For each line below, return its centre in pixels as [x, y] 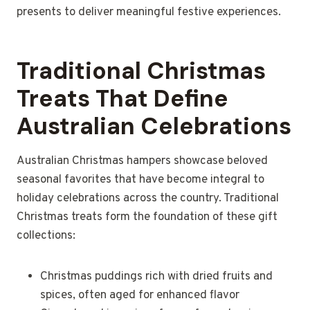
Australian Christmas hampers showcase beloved [142, 162]
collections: [46, 236]
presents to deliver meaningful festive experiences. [149, 13]
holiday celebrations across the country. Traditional [148, 199]
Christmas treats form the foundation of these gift [147, 218]
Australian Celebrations [154, 127]
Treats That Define [122, 99]
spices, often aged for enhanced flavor [140, 296]
